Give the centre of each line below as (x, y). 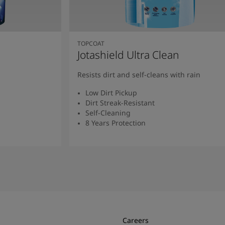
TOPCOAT (91, 43)
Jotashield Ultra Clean (128, 54)
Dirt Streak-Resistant (120, 102)
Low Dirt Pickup (111, 92)
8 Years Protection (115, 123)
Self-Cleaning (108, 113)
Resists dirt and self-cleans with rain (139, 74)
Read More (160, 150)
